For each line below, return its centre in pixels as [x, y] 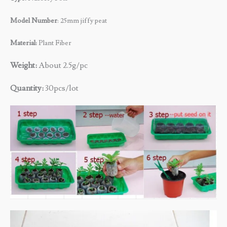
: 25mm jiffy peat [82, 21]
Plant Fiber [54, 43]
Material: [24, 43]
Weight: [24, 65]
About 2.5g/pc [63, 65]
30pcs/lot [61, 88]
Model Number [34, 21]
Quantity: [27, 88]
